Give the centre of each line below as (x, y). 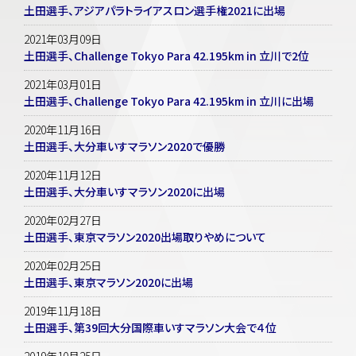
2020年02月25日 (63, 265)
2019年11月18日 (63, 310)
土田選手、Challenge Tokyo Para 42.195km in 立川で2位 (166, 55)
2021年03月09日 (63, 39)
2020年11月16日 (63, 129)
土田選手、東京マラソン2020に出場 (108, 282)
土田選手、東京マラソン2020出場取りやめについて (145, 236)
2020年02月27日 (63, 220)
